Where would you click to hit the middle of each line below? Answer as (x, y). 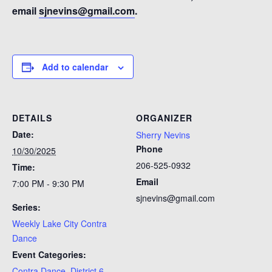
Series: (26, 207)
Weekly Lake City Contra (59, 223)
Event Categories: (49, 254)
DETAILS (32, 118)
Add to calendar (75, 67)
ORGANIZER (164, 118)
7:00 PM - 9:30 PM (48, 183)
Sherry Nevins (163, 135)
